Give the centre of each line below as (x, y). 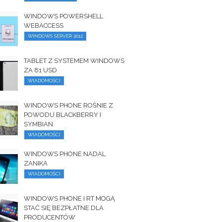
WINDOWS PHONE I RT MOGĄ (70, 198)
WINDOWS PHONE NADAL (65, 154)
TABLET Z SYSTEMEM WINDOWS (74, 61)
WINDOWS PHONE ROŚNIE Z (69, 105)
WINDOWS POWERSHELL (64, 16)
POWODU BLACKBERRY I (63, 115)
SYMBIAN (39, 124)
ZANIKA (36, 163)
